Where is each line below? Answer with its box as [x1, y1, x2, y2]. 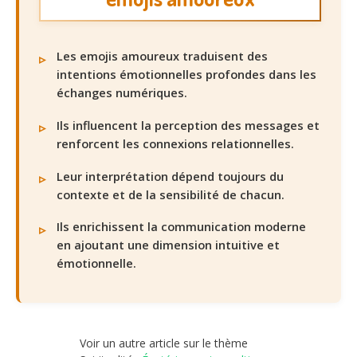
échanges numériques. [57, 84, 187, 101]
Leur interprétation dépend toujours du [57, 167, 284, 184]
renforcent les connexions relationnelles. [57, 135, 294, 151]
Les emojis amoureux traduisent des [57, 48, 268, 65]
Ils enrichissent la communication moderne [57, 218, 306, 235]
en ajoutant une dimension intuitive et [57, 237, 280, 253]
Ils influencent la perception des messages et [57, 116, 320, 133]
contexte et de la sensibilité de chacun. [57, 186, 284, 202]
